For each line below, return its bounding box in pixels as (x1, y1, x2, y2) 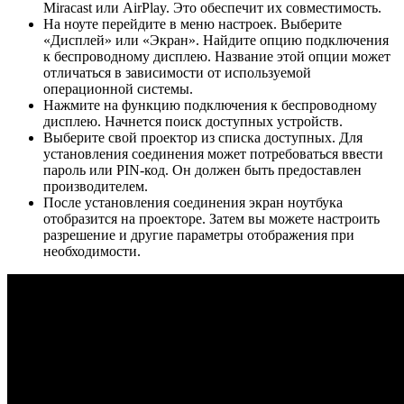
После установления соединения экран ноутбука (43, 194, 343, 210)
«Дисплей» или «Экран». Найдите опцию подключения (43, 32, 389, 48)
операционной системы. (43, 80, 193, 96)
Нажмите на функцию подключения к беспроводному (43, 96, 377, 113)
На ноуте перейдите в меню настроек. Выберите (43, 15, 342, 32)
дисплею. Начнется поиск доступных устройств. (43, 113, 343, 129)
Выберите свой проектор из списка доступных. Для (43, 129, 363, 145)
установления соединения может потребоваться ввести (43, 145, 383, 161)
